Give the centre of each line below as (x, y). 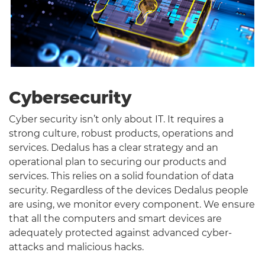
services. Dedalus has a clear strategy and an (114, 147)
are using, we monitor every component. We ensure (132, 204)
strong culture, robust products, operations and (121, 133)
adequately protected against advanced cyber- (120, 232)
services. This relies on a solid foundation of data (121, 176)
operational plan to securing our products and (118, 161)
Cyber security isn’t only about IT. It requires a (116, 119)
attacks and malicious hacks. (76, 247)
